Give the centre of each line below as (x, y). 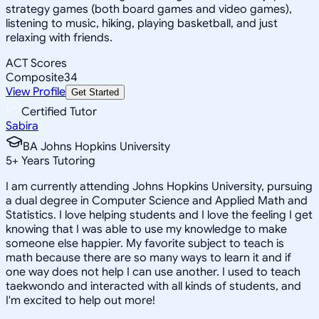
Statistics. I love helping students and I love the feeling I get (159, 215)
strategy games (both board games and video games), (149, 9)
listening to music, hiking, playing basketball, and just (142, 23)
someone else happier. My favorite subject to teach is (145, 243)
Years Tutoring (57, 161)
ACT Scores (36, 63)
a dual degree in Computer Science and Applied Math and (157, 200)
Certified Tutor (59, 111)
